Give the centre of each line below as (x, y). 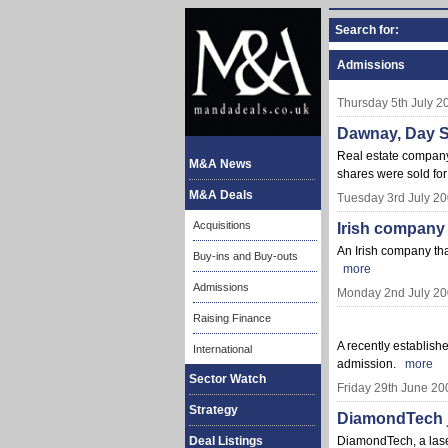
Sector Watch (227, 379)
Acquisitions (222, 225)
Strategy (213, 410)
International (222, 349)
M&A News (220, 164)
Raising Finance (232, 318)
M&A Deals (221, 195)
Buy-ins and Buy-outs (245, 256)
